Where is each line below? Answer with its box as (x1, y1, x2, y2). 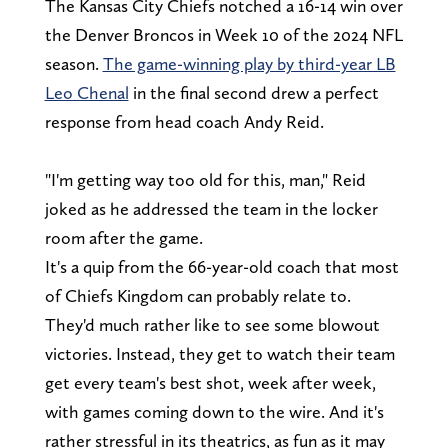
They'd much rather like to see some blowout (44, 313, 380, 335)
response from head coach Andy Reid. (44, 110, 328, 132)
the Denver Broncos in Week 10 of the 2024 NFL (44, 23, 403, 45)
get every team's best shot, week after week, (44, 371, 376, 393)
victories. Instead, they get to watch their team (44, 342, 395, 364)
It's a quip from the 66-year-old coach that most (44, 255, 399, 277)
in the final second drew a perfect (128, 81, 379, 103)
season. (44, 52, 103, 74)
